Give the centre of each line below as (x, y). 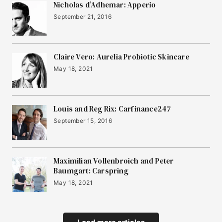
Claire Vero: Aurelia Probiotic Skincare (121, 57)
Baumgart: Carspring (91, 171)
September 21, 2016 (83, 17)
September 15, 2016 (83, 121)
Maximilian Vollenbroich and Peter (114, 161)
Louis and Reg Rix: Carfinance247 (112, 109)
